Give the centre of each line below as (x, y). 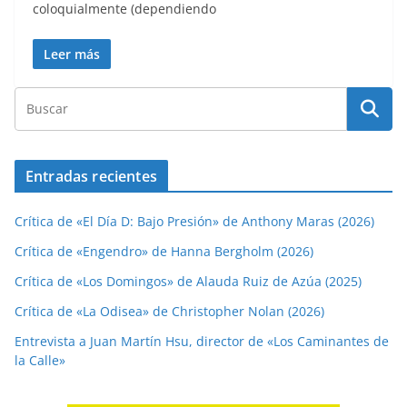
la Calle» (40, 361)
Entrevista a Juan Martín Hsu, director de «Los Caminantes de (202, 342)
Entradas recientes (91, 177)
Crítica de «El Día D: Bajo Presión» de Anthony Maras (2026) (194, 222)
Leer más (72, 55)
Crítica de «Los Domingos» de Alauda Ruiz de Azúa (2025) (188, 282)
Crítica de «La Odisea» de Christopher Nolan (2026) (169, 312)
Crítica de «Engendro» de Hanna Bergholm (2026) (164, 252)
